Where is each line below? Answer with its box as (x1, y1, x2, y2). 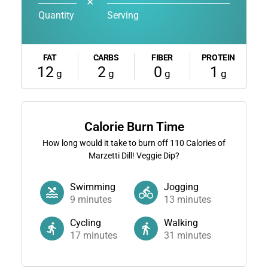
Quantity (38, 9, 74, 21)
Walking (164, 217, 198, 229)
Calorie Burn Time (84, 119, 184, 134)
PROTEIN (201, 52, 235, 62)
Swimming (69, 181, 115, 193)
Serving (106, 9, 139, 21)
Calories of (184, 138, 226, 148)
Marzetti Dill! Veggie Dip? (89, 150, 179, 160)
